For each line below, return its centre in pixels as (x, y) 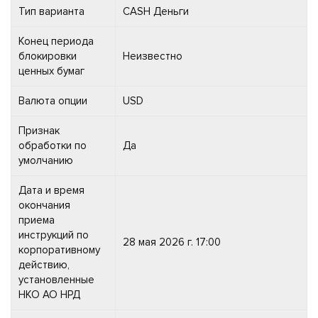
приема (37, 220)
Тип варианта (51, 11)
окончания (44, 205)
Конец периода (56, 41)
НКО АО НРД (49, 294)
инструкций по (54, 235)
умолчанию (46, 160)
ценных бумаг (51, 71)
